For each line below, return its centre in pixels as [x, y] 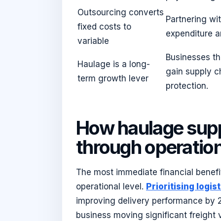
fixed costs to [104, 27]
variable [93, 41]
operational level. [111, 186]
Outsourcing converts [121, 13]
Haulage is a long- [114, 64]
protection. [187, 86]
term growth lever [113, 79]
